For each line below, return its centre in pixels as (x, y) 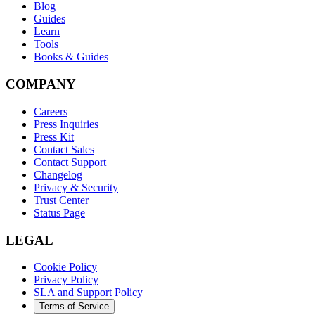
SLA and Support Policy (88, 292)
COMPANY (41, 84)
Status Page (59, 212)
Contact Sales (64, 149)
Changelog (58, 174)
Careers (51, 111)
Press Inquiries (66, 124)
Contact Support (70, 162)
